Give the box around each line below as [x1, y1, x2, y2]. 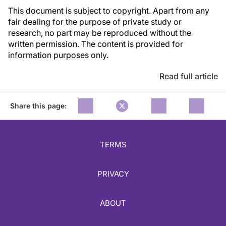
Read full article [159, 71, 218, 81]
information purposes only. [8, 50, 108, 60]
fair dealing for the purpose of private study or [8, 17, 182, 27]
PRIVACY [97, 169, 129, 179]
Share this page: [10, 101, 67, 110]
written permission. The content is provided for [8, 39, 183, 49]
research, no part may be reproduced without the [8, 28, 191, 38]
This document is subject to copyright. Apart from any [8, 6, 209, 16]
